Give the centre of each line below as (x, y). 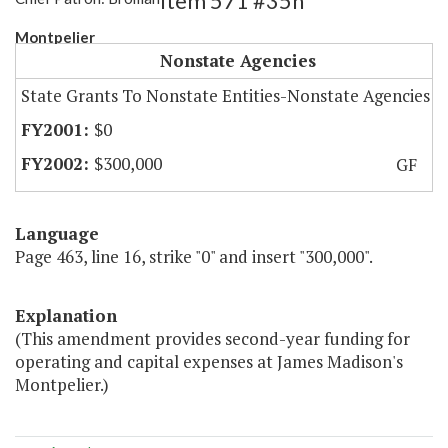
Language (57, 234)
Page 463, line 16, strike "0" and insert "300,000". (194, 257)
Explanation (66, 316)
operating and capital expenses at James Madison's (209, 362)
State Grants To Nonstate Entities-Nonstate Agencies (225, 96)
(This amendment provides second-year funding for (212, 339)
